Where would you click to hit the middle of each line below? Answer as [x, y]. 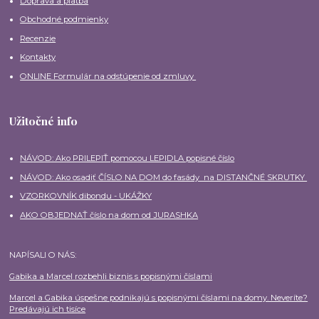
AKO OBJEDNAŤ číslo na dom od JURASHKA [109, 215]
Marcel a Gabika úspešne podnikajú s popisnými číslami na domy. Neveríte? [159, 298]
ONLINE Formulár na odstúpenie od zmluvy [108, 76]
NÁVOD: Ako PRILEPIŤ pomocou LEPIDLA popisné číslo [127, 158]
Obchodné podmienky [64, 20]
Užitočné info [44, 121]
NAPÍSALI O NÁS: [43, 255]
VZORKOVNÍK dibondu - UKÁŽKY [86, 196]
